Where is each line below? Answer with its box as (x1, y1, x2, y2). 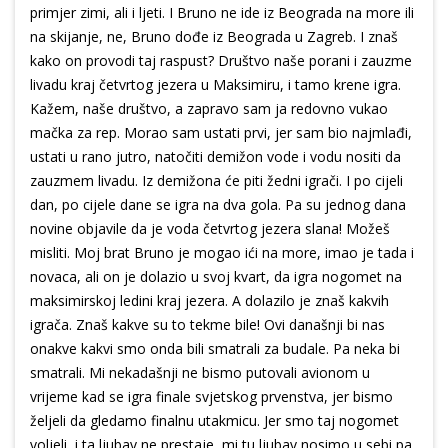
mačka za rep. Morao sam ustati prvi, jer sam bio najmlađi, (30, 123, 412, 143)
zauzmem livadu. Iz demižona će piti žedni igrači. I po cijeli (30, 171, 403, 191)
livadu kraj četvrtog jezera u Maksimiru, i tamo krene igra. (30, 75, 401, 95)
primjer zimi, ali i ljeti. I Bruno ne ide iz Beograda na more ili (30, 3, 414, 23)
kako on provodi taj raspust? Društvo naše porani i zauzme (30, 51, 412, 71)
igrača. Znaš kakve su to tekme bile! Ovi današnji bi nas (30, 315, 385, 335)
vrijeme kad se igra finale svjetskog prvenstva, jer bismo (30, 387, 393, 407)
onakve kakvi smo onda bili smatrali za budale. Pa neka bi (30, 339, 400, 359)
